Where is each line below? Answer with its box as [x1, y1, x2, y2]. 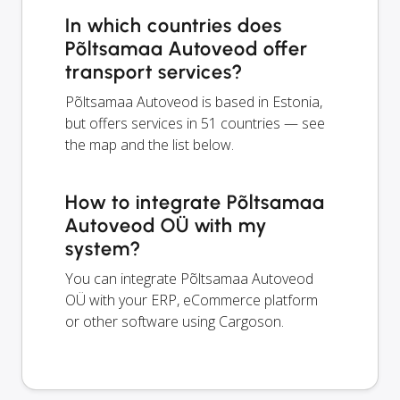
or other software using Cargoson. [65, 312, 284, 332]
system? [65, 237, 140, 262]
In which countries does [65, 13, 283, 38]
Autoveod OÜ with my [65, 213, 268, 238]
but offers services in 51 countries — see [65, 113, 325, 134]
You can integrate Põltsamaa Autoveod [65, 269, 313, 289]
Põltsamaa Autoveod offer [65, 37, 309, 62]
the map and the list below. [65, 135, 234, 155]
